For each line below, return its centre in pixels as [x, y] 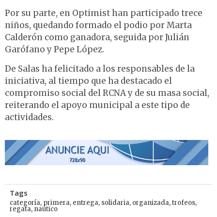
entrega [85, 203]
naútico [46, 209]
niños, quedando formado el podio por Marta [98, 25]
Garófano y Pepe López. [54, 50]
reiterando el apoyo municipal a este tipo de [97, 105]
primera [56, 203]
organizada [151, 203]
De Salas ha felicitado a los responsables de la [100, 69]
